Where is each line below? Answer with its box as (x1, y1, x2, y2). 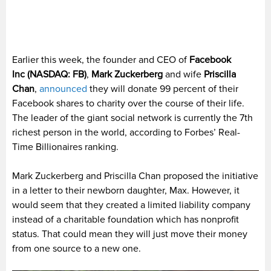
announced (39, 82, 87, 95)
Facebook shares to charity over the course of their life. (12, 97, 244, 109)
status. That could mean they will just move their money (12, 227, 247, 240)
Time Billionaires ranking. (12, 140, 121, 153)
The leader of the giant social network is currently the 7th (12, 111, 253, 124)
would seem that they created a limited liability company (12, 198, 250, 211)
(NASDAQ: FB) (27, 68, 87, 80)
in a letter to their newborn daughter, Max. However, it (12, 184, 240, 197)
